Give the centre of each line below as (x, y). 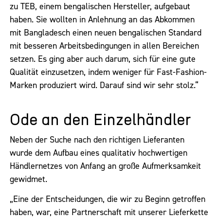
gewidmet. (28, 179)
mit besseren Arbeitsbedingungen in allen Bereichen (104, 46)
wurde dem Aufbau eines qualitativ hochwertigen (99, 153)
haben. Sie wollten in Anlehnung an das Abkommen (102, 20)
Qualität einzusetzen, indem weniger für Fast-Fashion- (108, 72)
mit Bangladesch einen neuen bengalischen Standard (106, 33)
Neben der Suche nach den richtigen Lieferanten (97, 139)
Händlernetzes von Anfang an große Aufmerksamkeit (105, 166)
